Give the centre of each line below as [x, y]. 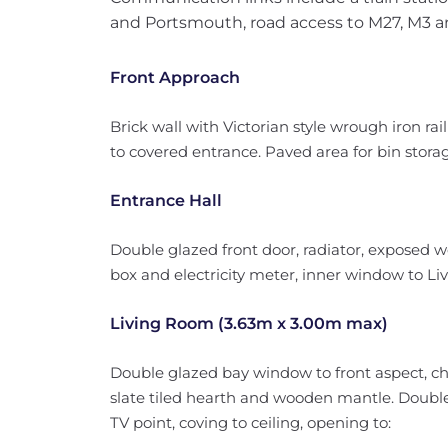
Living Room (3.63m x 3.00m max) [248, 323]
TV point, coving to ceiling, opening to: [250, 422]
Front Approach [174, 77]
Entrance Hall [165, 200]
